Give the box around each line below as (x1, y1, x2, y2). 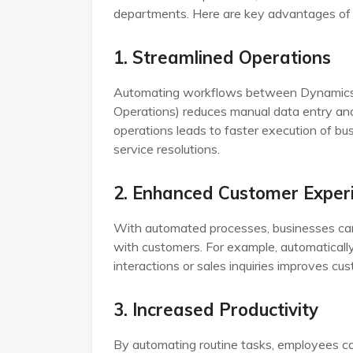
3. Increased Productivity (113, 299, 318, 321)
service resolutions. (113, 141, 220, 158)
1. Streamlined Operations (113, 46, 331, 69)
